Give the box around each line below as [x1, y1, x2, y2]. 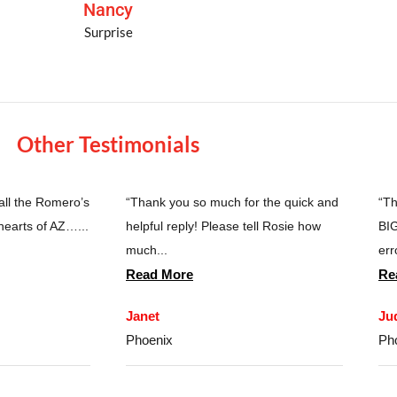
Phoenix [126, 332, 173, 348]
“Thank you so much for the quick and [126, 195, 339, 210]
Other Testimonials [17, 131, 199, 158]
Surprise [83, 24, 133, 41]
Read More [126, 267, 193, 283]
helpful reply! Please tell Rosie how [126, 219, 321, 234]
